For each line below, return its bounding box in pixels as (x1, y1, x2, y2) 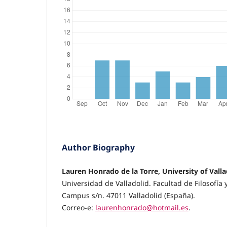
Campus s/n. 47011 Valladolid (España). (62, 190, 195, 200)
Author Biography (62, 141, 135, 153)
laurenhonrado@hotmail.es (95, 202, 188, 212)
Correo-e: (62, 202, 95, 212)
